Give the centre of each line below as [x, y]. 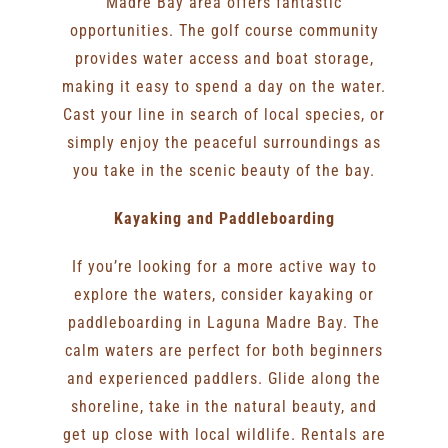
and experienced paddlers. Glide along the [224, 378]
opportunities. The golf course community [224, 30]
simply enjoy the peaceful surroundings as [224, 142]
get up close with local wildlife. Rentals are [224, 434]
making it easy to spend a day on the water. [224, 86]
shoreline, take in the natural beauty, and [224, 406]
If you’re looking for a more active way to [224, 266]
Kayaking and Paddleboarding [224, 218]
